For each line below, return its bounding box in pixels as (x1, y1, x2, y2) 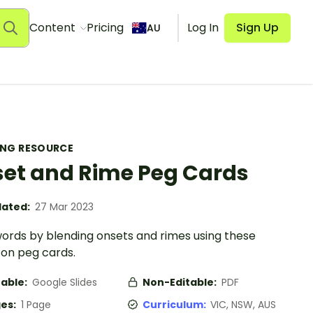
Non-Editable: (143, 275, 219, 289)
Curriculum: (143, 298, 210, 312)
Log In (187, 20, 219, 36)
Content (29, 20, 78, 36)
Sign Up (236, 20, 279, 36)
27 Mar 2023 (35, 200, 94, 214)
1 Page (21, 298, 51, 312)
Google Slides (32, 275, 97, 289)
